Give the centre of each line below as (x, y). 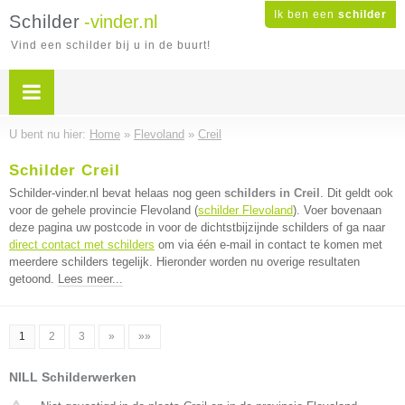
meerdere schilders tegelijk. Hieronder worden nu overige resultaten (184, 262)
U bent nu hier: (49, 134)
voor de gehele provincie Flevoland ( (104, 210)
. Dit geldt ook (357, 193)
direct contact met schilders (82, 245)
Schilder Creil (65, 170)
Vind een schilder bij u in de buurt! (111, 45)
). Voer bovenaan (337, 210)
